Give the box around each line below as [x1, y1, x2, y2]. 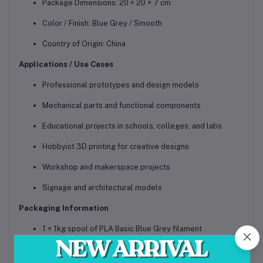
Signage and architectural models [42, 183, 162, 192]
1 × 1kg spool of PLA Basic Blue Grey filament [42, 224, 202, 233]
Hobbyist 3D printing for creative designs [42, 141, 189, 151]
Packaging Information [19, 203, 109, 213]
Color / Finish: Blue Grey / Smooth [42, 18, 162, 28]
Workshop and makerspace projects [42, 162, 170, 171]
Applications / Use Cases [19, 59, 113, 69]
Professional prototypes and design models [42, 80, 199, 89]
